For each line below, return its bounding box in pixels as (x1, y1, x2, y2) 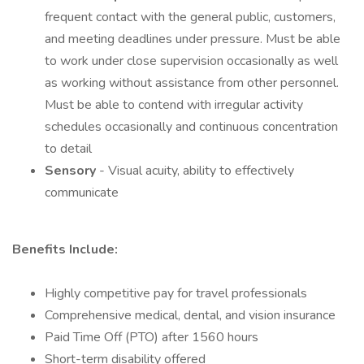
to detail (45, 140, 92, 158)
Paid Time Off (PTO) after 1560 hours (45, 328, 258, 346)
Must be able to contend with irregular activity (45, 96, 303, 114)
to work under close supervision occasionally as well (45, 52, 338, 70)
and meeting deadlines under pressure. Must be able (45, 30, 340, 48)
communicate (45, 184, 119, 201)
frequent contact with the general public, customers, (45, 8, 336, 26)
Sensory (45, 162, 99, 180)
